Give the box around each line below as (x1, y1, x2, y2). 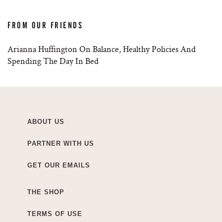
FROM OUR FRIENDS (7, 20, 83, 31)
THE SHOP (27, 188, 64, 196)
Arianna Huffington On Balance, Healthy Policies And (7, 43, 196, 55)
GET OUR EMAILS (27, 162, 90, 169)
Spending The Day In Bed (7, 55, 99, 67)
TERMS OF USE (27, 210, 82, 218)
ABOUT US (27, 118, 64, 126)
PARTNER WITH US (27, 140, 94, 148)
